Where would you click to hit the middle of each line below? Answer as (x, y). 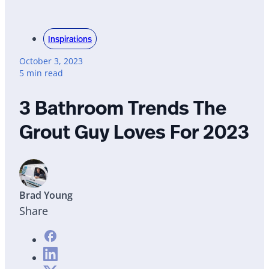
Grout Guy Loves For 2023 (134, 131)
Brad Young (46, 195)
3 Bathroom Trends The (123, 107)
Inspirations (70, 39)
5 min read (41, 73)
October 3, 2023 (51, 61)
